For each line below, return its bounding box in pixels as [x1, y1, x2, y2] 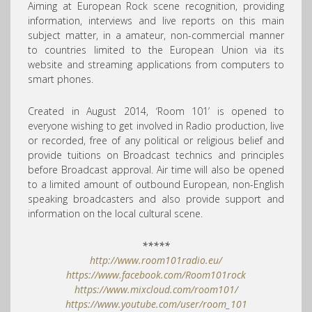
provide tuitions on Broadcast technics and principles [28, 148, 284, 162]
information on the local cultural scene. [28, 207, 203, 221]
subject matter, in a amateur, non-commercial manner [28, 29, 284, 42]
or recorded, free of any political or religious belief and [28, 134, 284, 148]
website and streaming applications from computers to [28, 58, 284, 72]
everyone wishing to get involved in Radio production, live [28, 119, 284, 133]
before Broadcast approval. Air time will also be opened [28, 163, 284, 177]
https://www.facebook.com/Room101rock [66, 268, 246, 282]
